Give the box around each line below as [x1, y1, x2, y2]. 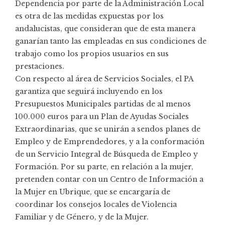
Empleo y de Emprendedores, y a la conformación [15, 137, 204, 147]
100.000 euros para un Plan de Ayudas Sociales [15, 112, 189, 122]
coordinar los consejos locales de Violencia [15, 200, 177, 209]
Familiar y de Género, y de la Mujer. [15, 212, 149, 222]
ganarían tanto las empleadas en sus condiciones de [15, 37, 206, 46]
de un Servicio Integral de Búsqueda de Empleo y [15, 150, 198, 159]
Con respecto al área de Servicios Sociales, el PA [15, 74, 193, 84]
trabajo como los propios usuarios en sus [15, 49, 169, 59]
